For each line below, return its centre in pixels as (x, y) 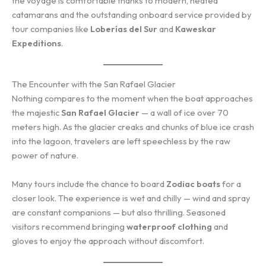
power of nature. (45, 156)
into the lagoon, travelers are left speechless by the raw (121, 141)
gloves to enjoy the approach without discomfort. (108, 240)
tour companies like (51, 29)
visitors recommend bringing (69, 226)
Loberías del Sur (124, 29)
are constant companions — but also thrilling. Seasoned (119, 212)
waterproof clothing (169, 226)
